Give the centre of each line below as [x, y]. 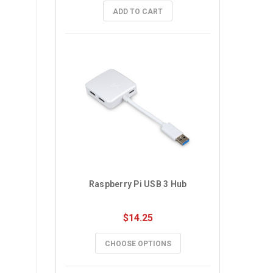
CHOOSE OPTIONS [138, 244]
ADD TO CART [138, 12]
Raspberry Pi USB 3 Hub [138, 184]
